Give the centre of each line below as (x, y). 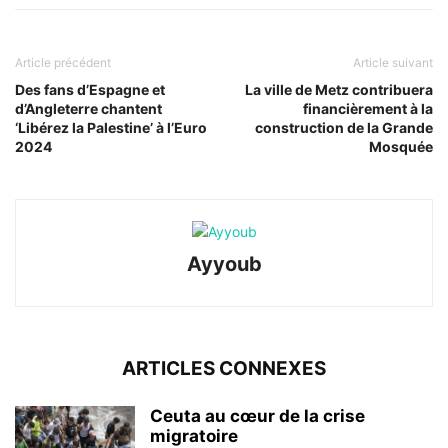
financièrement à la (368, 109)
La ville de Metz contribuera (339, 90)
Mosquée (401, 147)
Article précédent (63, 63)
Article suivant (393, 63)
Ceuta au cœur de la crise (257, 416)
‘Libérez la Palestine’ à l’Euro (111, 128)
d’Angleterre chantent (88, 109)
